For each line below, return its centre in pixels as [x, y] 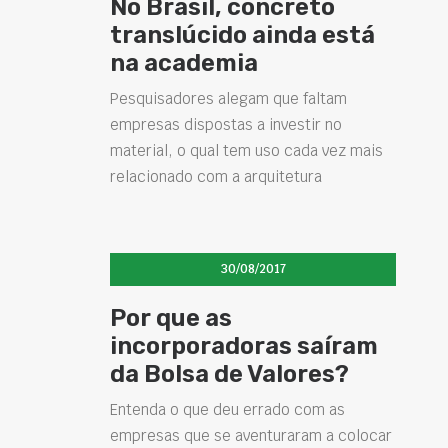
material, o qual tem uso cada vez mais [246, 150]
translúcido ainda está [242, 34]
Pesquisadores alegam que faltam [228, 98]
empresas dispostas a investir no [226, 124]
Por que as [171, 318]
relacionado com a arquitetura [216, 176]
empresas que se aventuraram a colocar [251, 435]
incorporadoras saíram [244, 346]
